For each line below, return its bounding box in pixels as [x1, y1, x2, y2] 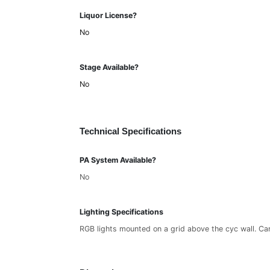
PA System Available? [80, 155, 156, 165]
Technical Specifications [80, 126, 181, 136]
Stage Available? [80, 63, 139, 72]
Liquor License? [80, 11, 137, 20]
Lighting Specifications [80, 207, 163, 216]
